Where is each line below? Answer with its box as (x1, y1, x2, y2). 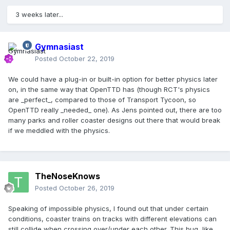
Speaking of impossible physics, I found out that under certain (8, 204, 208, 213)
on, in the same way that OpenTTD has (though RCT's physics (8, 85, 210, 94)
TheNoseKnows (35, 171, 100, 182)
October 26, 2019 (59, 184, 114, 193)
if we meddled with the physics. (8, 126, 110, 135)
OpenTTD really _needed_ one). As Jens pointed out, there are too (8, 106, 222, 114)
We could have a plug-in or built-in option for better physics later (8, 75, 218, 84)
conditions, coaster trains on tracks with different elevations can (8, 215, 217, 223)
